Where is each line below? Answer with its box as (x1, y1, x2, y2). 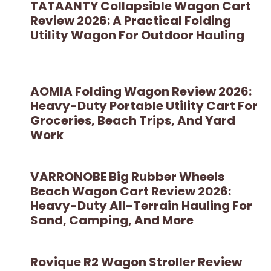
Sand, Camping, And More (30, 211, 194, 229)
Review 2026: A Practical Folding (30, 11, 231, 29)
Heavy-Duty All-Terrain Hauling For (30, 197, 252, 214)
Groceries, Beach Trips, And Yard (30, 111, 235, 129)
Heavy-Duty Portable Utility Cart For (30, 97, 258, 114)
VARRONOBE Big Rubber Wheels (30, 168, 224, 185)
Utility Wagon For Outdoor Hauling (30, 26, 244, 44)
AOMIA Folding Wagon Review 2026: (30, 82, 252, 100)
